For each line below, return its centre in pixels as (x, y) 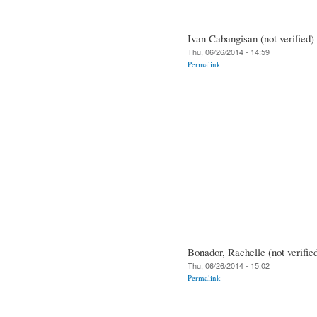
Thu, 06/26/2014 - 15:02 (229, 265)
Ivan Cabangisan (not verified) (251, 38)
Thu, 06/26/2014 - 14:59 (229, 51)
